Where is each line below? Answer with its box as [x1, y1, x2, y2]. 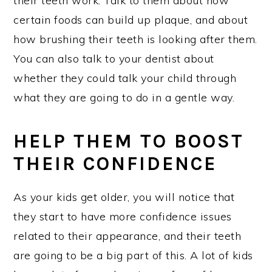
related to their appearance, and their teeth [13, 229, 242, 243]
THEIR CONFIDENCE [13, 152, 217, 175]
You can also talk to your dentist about [13, 52, 214, 66]
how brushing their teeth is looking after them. [13, 32, 257, 47]
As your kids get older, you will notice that [13, 190, 235, 205]
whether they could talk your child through [13, 71, 237, 86]
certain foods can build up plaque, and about [13, 13, 248, 27]
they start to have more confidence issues [13, 209, 232, 224]
